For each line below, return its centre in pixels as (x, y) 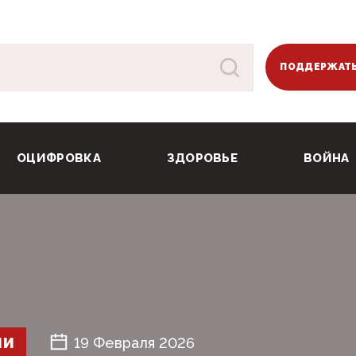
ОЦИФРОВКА (59, 159)
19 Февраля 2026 (135, 343)
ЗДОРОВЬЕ (202, 159)
